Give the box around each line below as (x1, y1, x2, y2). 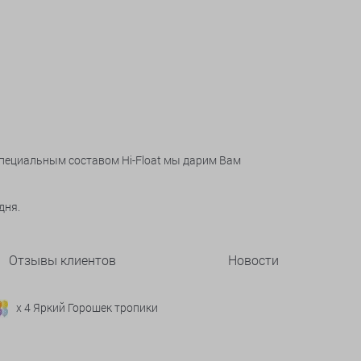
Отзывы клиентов (9, 251, 116, 268)
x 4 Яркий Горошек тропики (16, 300, 158, 315)
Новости (228, 251, 279, 268)
